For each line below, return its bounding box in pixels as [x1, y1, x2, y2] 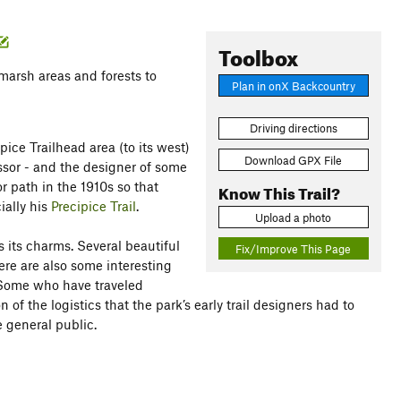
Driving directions [249, 121, 337, 136]
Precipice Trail [51, 198, 136, 214]
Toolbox [218, 38, 298, 72]
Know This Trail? [218, 178, 340, 203]
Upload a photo [255, 209, 332, 225]
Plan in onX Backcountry [231, 78, 355, 93]
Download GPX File [244, 152, 343, 167]
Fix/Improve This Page [235, 241, 352, 256]
